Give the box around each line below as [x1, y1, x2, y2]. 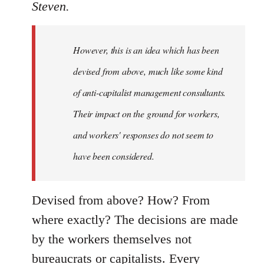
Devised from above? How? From [32, 192, 210, 207]
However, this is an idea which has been [73, 43, 219, 56]
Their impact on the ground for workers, [73, 107, 220, 120]
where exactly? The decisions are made [32, 212, 238, 227]
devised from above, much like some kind [73, 64, 223, 77]
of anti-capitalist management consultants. [73, 85, 226, 98]
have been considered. [73, 149, 154, 162]
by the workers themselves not [32, 231, 192, 246]
